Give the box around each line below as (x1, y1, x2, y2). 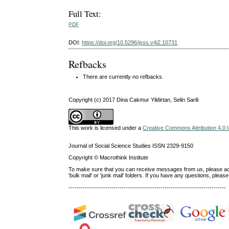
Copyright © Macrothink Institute (68, 154, 149, 161)
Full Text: (68, 8, 102, 20)
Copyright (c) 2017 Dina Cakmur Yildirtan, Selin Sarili (68, 96, 199, 103)
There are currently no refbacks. (83, 74, 164, 80)
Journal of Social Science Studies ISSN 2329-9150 (68, 142, 194, 149)
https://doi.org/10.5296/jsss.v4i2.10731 (82, 39, 178, 46)
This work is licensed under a (68, 124, 143, 131)
